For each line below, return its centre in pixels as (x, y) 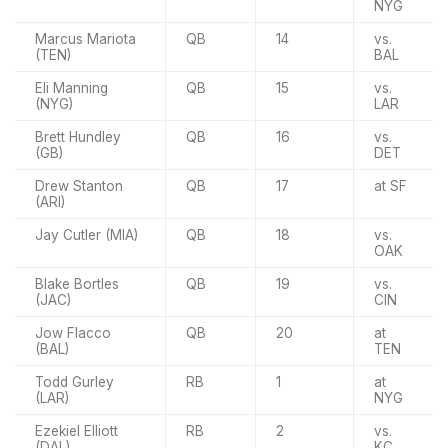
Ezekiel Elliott (76, 430)
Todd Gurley (74, 381)
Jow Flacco (73, 332)
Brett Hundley (78, 136)
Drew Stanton (79, 185)
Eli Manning (71, 87)
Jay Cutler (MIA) (86, 234)
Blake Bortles (77, 283)
